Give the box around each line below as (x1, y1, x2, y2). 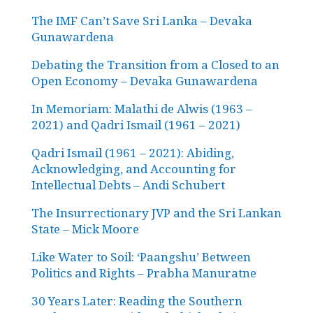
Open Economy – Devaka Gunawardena (31, 72, 258, 89)
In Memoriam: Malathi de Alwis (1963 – (31, 100, 252, 117)
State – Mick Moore (31, 220, 139, 237)
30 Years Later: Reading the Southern (31, 292, 242, 309)
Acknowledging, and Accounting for (31, 160, 236, 177)
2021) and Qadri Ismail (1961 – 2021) (31, 116, 240, 133)
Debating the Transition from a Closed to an (31, 56, 279, 73)
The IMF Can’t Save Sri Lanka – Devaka (31, 12, 252, 29)
